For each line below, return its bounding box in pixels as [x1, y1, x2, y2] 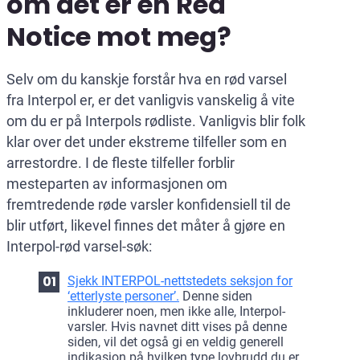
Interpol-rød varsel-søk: [6, 237, 152, 255]
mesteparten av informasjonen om [6, 174, 227, 192]
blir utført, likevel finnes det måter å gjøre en [6, 216, 285, 234]
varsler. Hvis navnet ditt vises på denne [67, 318, 287, 334]
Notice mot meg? [6, 18, 231, 55]
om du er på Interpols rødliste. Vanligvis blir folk [6, 112, 305, 129]
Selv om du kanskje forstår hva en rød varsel [6, 70, 287, 88]
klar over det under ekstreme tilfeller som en [6, 133, 287, 150]
